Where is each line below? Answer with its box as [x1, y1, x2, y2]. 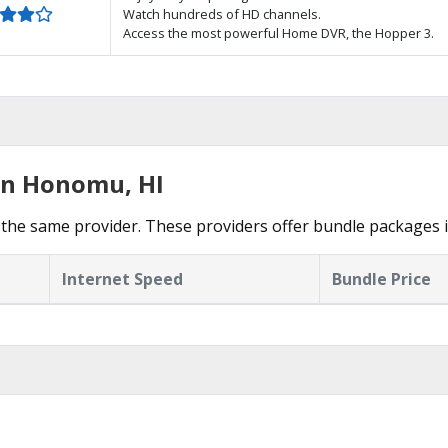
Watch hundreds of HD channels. [123, 5, 321, 23]
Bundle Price [332, 268, 431, 290]
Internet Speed [62, 268, 183, 290]
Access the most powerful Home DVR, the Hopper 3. [123, 24, 434, 42]
